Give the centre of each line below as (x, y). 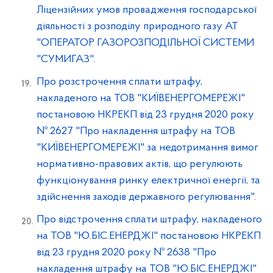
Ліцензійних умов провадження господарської (147, 10)
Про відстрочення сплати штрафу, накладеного (149, 220)
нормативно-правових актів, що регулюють (140, 164)
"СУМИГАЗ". (66, 59)
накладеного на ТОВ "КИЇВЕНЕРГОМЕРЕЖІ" (141, 98)
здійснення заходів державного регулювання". (146, 197)
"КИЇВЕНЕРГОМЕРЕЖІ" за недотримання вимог (147, 148)
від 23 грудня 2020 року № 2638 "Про (126, 253)
